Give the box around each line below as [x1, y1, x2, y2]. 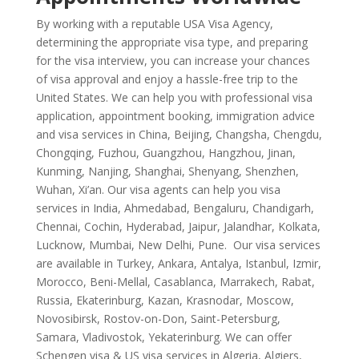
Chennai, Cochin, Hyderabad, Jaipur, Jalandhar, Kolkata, [35, 218, 321, 234]
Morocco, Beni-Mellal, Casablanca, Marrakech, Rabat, [35, 273, 315, 289]
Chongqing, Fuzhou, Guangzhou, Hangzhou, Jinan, [35, 144, 296, 160]
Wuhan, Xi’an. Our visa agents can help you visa [35, 181, 280, 197]
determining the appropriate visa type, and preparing [35, 34, 308, 50]
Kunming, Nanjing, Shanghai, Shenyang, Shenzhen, [35, 163, 299, 179]
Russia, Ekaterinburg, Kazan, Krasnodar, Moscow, [35, 292, 294, 308]
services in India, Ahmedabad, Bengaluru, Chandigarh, [35, 200, 314, 216]
